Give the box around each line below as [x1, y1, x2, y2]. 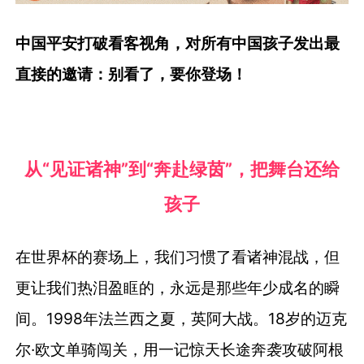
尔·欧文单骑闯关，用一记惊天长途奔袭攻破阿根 [15, 339, 344, 359]
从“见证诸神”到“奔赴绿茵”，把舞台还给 [24, 158, 340, 180]
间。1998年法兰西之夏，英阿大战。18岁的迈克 [15, 308, 348, 328]
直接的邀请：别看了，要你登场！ [15, 64, 248, 84]
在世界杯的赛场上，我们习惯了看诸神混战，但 [15, 246, 340, 266]
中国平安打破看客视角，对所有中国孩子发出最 [15, 33, 340, 54]
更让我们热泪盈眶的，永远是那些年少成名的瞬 [15, 277, 340, 297]
